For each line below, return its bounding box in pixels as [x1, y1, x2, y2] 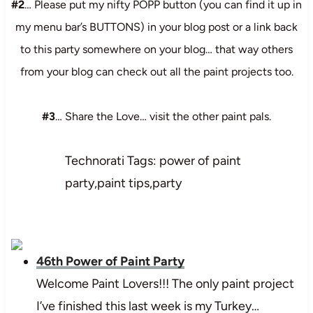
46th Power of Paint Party [36, 253, 184, 269]
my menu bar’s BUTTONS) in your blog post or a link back [15, 20, 298, 34]
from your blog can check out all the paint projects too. [20, 64, 293, 78]
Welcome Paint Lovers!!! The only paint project [36, 275, 294, 291]
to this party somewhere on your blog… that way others [20, 42, 293, 56]
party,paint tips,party [64, 175, 182, 191]
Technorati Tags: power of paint [64, 152, 241, 168]
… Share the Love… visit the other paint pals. [55, 109, 271, 123]
